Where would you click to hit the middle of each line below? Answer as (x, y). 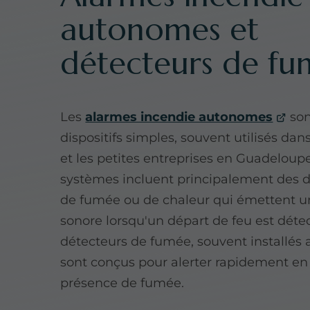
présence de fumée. (122, 283)
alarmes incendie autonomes (179, 117)
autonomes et (160, 30)
